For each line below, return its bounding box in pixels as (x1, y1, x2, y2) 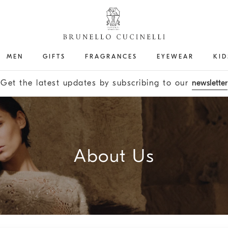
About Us (74, 145, 154, 166)
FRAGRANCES (84, 53, 137, 60)
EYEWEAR (156, 53, 194, 60)
